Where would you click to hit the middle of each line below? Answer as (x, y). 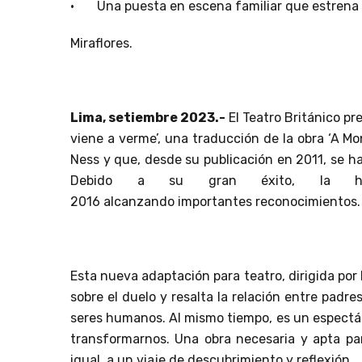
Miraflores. (101, 43)
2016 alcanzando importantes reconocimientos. (215, 201)
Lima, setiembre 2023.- (149, 117)
